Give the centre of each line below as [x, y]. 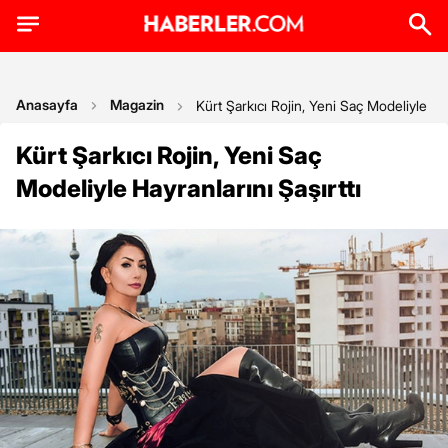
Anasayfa [47, 104]
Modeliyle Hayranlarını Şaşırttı [188, 188]
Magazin [137, 104]
